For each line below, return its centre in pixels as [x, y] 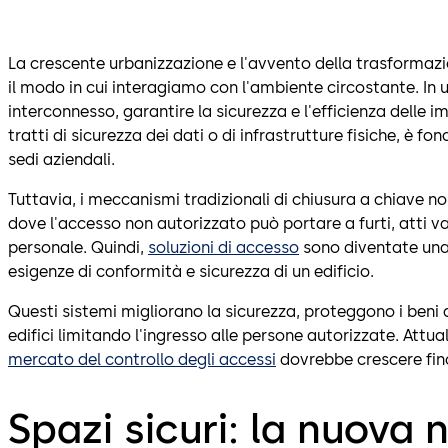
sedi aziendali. [61, 159]
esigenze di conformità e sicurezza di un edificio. [191, 271]
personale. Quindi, [78, 247]
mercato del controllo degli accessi [142, 359]
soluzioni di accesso [223, 247]
